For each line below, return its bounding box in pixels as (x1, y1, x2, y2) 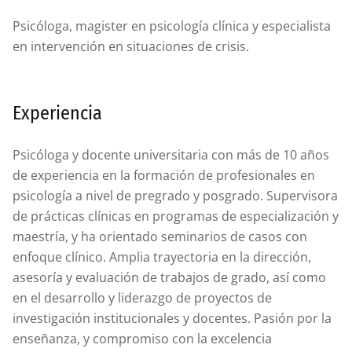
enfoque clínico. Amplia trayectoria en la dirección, (13, 248, 311, 266)
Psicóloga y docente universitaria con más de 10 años (13, 146, 329, 163)
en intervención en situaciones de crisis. (13, 38, 249, 55)
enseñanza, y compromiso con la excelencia (13, 330, 272, 347)
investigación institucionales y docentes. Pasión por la (13, 310, 332, 327)
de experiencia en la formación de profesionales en (13, 167, 315, 184)
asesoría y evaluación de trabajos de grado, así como (13, 269, 326, 286)
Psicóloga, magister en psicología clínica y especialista (13, 17, 331, 35)
